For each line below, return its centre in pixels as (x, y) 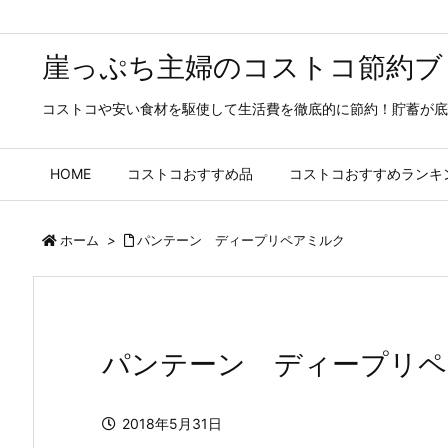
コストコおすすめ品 (190, 173)
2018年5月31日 (172, 423)
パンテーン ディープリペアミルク (241, 240)
